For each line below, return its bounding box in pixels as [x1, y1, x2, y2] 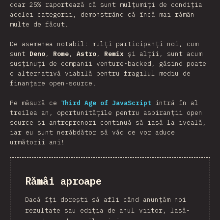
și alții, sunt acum [124, 50, 202, 58]
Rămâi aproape [25, 174, 102, 188]
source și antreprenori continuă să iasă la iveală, [10, 118, 206, 127]
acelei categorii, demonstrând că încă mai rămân [10, 10, 194, 19]
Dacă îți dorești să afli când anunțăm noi [25, 195, 186, 204]
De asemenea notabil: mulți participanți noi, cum [10, 40, 198, 48]
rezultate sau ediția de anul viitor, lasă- [25, 206, 190, 215]
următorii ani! [10, 138, 65, 146]
